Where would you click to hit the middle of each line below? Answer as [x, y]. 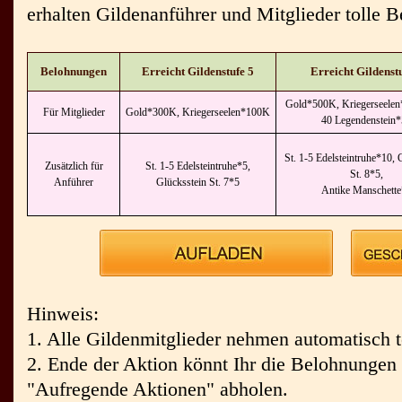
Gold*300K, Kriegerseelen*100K [198, 112]
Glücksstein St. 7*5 [198, 182]
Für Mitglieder [74, 112]
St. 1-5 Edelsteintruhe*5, [198, 166]
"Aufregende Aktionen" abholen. [157, 389]
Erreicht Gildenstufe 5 [198, 71]
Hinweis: [63, 314]
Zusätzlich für [74, 166]
